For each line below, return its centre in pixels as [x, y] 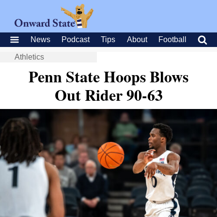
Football [172, 39]
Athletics [29, 57]
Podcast [76, 39]
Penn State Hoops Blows [108, 76]
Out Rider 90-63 [108, 95]
